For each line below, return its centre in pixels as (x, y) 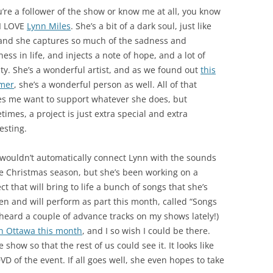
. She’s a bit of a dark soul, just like (141, 26)
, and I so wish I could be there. (146, 231)
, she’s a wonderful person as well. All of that (105, 84)
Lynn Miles (49, 26)
